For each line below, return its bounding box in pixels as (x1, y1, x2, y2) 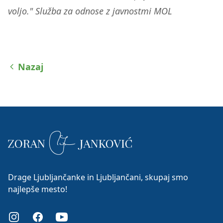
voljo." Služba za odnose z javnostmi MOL (8, 5, 172, 17)
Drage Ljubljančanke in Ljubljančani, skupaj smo (8, 172, 188, 183)
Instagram (7, 211, 47, 222)
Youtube (55, 211, 87, 222)
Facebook (31, 211, 68, 222)
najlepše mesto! (8, 184, 67, 195)
